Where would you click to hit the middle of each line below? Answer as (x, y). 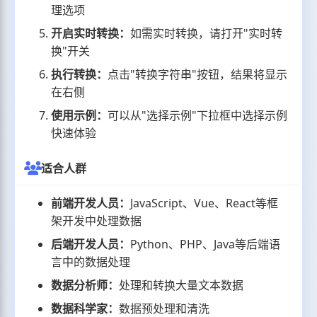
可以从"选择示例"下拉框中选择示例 (198, 116)
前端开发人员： (91, 203)
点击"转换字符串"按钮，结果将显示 (198, 75)
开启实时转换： (91, 34)
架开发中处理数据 (97, 220)
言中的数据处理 (91, 261)
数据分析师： (85, 285)
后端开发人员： (91, 244)
